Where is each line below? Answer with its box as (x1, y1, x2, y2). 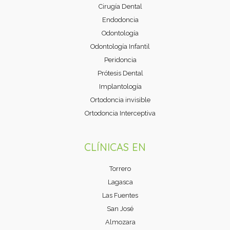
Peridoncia (104, 56, 137, 64)
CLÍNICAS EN (84, 141, 146, 154)
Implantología (99, 83, 142, 91)
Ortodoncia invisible (90, 96, 150, 104)
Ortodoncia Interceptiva (85, 109, 156, 118)
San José (107, 205, 133, 213)
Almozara (105, 218, 136, 226)
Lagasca (107, 178, 133, 186)
